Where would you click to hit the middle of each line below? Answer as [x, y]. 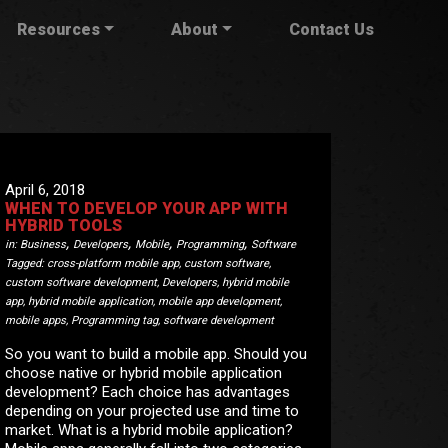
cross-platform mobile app [113, 263]
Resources [58, 29]
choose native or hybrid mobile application [144, 372]
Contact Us [332, 29]
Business [43, 244]
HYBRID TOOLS [64, 225]
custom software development [81, 282]
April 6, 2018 [45, 189]
